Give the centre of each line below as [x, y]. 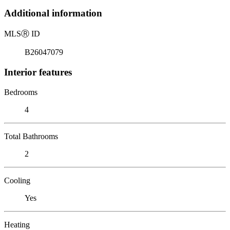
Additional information [53, 13]
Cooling [17, 180]
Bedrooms [21, 92]
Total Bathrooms [31, 136]
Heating [17, 224]
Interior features [38, 72]
